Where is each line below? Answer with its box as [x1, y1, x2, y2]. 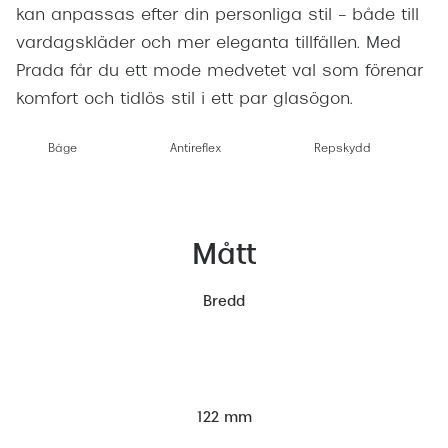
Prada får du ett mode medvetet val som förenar [16, 64, 423, 81]
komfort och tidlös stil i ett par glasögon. [16, 92, 353, 109]
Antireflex [169, 144, 222, 156]
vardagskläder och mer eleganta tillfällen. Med [16, 36, 401, 53]
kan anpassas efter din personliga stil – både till [16, 8, 419, 25]
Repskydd [314, 144, 372, 156]
